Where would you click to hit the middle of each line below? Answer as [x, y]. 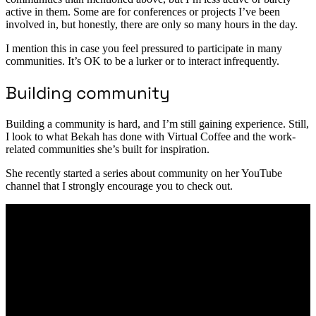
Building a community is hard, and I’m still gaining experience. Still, [157, 123]
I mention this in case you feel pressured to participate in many [144, 49]
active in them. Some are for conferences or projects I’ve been [143, 12]
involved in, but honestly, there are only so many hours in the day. [152, 25]
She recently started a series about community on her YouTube [144, 173]
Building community [88, 92]
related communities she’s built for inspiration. [108, 149]
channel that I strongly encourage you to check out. [119, 186]
